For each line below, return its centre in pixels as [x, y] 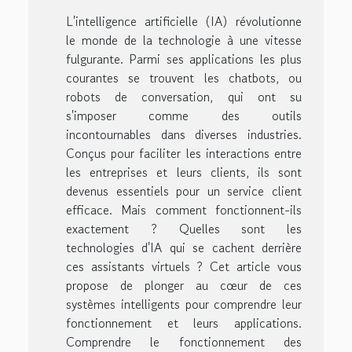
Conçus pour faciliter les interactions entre [184, 154]
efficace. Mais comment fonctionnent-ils [184, 210]
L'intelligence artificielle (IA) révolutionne [184, 22]
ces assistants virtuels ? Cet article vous [184, 267]
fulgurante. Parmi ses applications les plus [184, 59]
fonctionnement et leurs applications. [184, 323]
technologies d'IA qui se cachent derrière [184, 248]
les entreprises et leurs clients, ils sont [184, 172]
